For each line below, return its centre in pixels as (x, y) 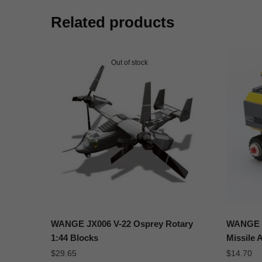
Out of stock (130, 62)
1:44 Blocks (75, 238)
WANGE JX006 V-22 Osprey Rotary (122, 224)
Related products (113, 22)
